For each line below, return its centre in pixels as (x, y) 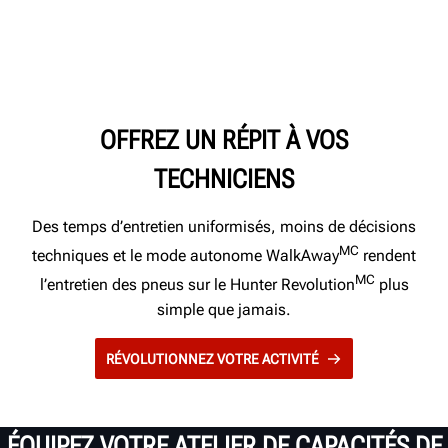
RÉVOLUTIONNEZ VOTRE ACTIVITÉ (213, 358)
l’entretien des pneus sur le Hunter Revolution (197, 285)
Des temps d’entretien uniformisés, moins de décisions (224, 227)
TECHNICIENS (224, 179)
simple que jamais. (224, 309)
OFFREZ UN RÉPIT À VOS (224, 140)
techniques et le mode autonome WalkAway (185, 256)
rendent (387, 256)
